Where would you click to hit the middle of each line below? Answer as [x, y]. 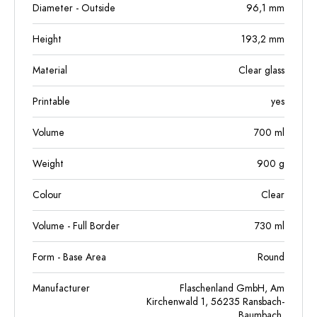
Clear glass [261, 70]
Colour [47, 195]
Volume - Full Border [76, 226]
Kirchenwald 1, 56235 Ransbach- [215, 302]
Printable [51, 102]
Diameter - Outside [74, 8]
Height [47, 39]
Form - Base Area [69, 257]
